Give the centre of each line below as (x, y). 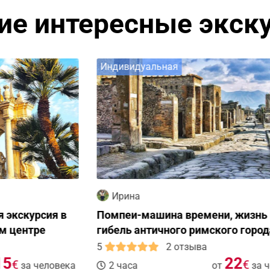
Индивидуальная (71, 66)
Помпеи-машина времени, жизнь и (118, 215)
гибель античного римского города (118, 230)
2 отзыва (118, 246)
